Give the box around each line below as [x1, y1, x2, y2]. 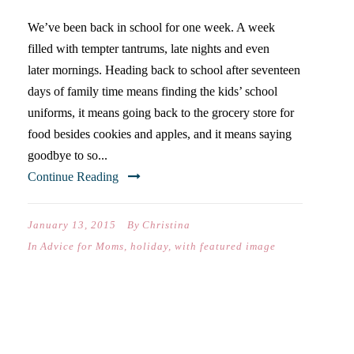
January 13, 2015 [28, 219, 116, 231]
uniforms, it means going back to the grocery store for [28, 106, 294, 119]
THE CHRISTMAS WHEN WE [28, 318, 294, 340]
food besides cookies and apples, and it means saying [28, 127, 292, 141]
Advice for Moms [40, 240, 124, 252]
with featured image [175, 240, 276, 252]
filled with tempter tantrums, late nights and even [28, 42, 269, 55]
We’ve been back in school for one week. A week [28, 21, 275, 34]
